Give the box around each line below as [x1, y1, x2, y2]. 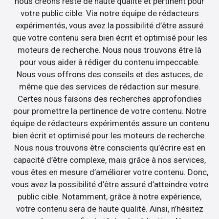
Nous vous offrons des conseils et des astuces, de [16, 69, 203, 79]
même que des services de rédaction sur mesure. [19, 81, 200, 91]
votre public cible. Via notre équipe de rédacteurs [20, 8, 199, 18]
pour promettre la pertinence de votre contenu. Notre [13, 106, 206, 116]
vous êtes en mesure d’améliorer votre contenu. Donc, [11, 167, 208, 177]
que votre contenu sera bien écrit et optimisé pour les [12, 32, 207, 43]
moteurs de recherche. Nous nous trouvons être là [18, 44, 201, 55]
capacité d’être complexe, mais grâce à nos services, [13, 154, 206, 165]
